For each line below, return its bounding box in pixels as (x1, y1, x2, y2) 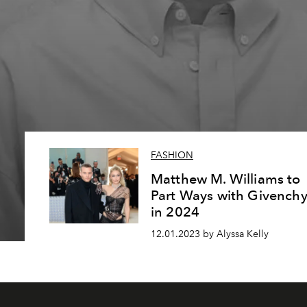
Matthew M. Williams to (151, 171, 301, 188)
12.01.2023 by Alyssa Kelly (151, 228, 269, 240)
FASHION (151, 149, 193, 162)
